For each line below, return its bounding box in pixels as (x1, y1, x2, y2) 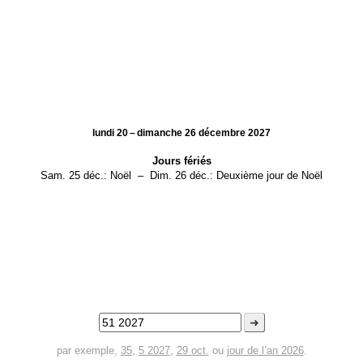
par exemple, (56, 344, 121, 357)
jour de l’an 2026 (226, 344, 304, 357)
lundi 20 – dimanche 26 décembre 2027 (92, 127, 271, 139)
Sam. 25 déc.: (41, 169, 107, 181)
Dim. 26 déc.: (150, 169, 213, 181)
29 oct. (176, 344, 209, 357)
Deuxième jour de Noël (216, 169, 322, 181)
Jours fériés (152, 155, 211, 167)
